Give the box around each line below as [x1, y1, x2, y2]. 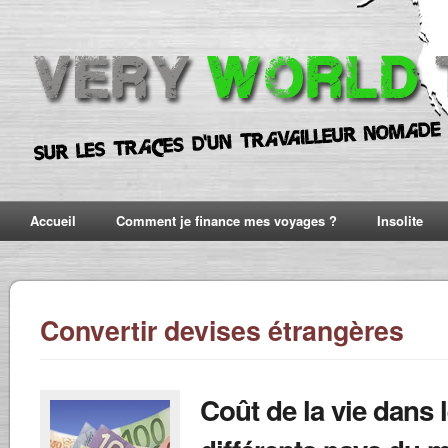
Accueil [30, 211, 76, 230]
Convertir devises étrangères [40, 311, 404, 349]
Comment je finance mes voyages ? [116, 211, 337, 230]
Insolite [377, 211, 423, 230]
